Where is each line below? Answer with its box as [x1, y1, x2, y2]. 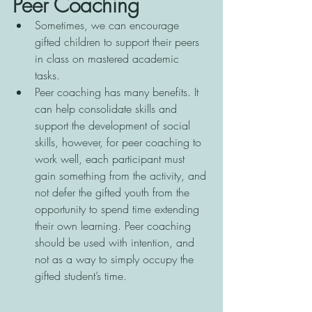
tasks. [35, 68, 63, 84]
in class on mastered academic [35, 51, 182, 67]
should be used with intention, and [35, 235, 198, 251]
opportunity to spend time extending [35, 201, 203, 217]
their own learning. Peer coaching [35, 218, 194, 234]
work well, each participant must [35, 151, 188, 167]
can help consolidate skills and [35, 101, 180, 117]
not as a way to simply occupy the [35, 251, 197, 267]
